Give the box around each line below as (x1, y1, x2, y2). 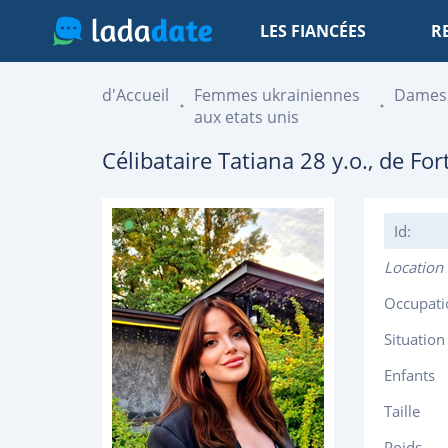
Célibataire (102, 145, 218, 175)
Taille (384, 401, 420, 421)
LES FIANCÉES (260, 20, 366, 42)
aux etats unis (194, 106, 299, 128)
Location (384, 257, 443, 277)
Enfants (384, 365, 435, 385)
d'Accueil (102, 84, 169, 106)
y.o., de (326, 145, 410, 175)
